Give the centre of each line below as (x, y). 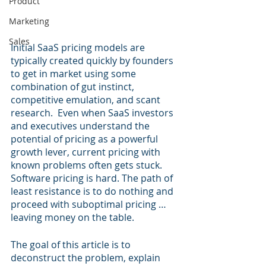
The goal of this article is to (72, 245)
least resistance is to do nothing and (93, 191)
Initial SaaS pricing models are (79, 48)
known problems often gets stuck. (89, 165)
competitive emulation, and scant (87, 100)
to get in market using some (75, 74)
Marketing (29, 21)
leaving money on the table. (72, 218)
